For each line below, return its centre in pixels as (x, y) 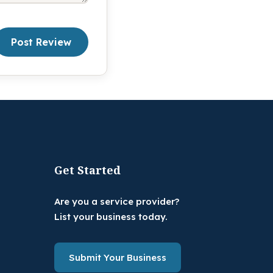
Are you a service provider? (117, 202)
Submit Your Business (118, 257)
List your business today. (111, 217)
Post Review (41, 42)
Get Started (88, 170)
